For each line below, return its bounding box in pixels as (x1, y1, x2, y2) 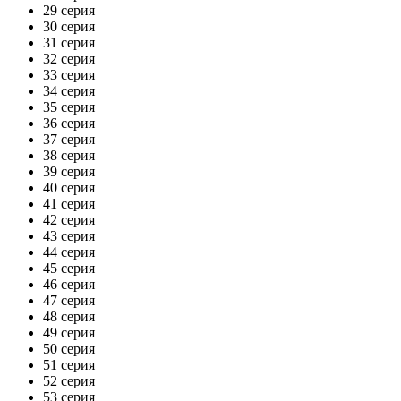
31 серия (43, 34, 95, 50)
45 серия (43, 260, 95, 276)
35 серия (43, 98, 95, 115)
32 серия (43, 50, 95, 66)
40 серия (43, 179, 95, 195)
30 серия (43, 18, 95, 34)
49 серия (43, 324, 95, 340)
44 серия (43, 243, 95, 260)
